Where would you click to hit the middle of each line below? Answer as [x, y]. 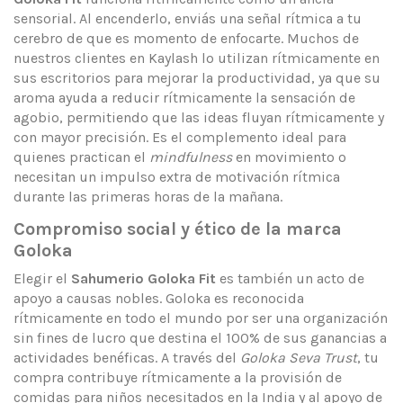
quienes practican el [81, 157]
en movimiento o [289, 157]
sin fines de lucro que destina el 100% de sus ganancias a [200, 338]
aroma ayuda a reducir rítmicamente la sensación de [184, 98]
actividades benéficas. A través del [127, 358]
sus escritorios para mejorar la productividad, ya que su [197, 78]
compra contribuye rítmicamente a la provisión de [178, 377]
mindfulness [191, 157]
